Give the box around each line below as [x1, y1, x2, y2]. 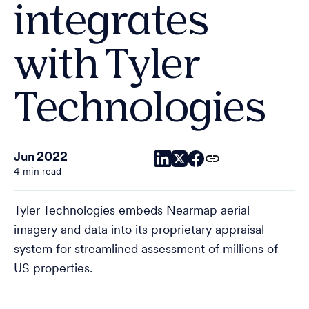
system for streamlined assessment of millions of [14, 243, 278, 257]
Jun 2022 [14, 151, 68, 164]
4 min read [14, 167, 62, 177]
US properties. [14, 263, 92, 276]
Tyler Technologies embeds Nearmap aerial [14, 205, 250, 218]
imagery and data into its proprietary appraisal [14, 224, 264, 237]
